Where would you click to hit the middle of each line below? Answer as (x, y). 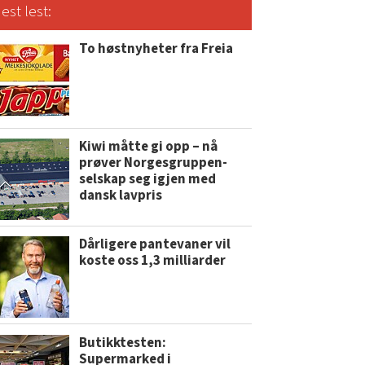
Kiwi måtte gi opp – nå (149, 147)
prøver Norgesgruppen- (154, 163)
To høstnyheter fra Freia (156, 49)
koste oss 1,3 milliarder (153, 261)
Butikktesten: (123, 343)
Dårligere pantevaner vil (155, 245)
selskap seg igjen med (148, 180)
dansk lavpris (121, 196)
